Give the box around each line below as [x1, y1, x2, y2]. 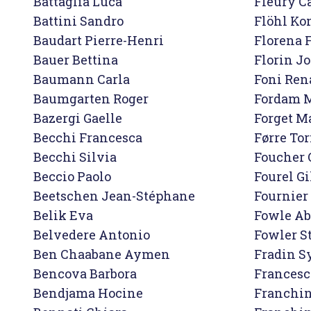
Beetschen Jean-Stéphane [33, 187, 195, 204]
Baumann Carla [33, 71, 130, 87]
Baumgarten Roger [33, 90, 149, 107]
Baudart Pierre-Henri [33, 32, 169, 49]
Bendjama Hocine [33, 285, 143, 301]
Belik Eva [33, 207, 93, 224]
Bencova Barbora [33, 265, 137, 282]
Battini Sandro [33, 12, 124, 29]
